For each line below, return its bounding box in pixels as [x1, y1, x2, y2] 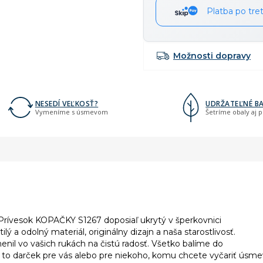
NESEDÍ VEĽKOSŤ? [35, 98, 99, 109]
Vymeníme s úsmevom [35, 107, 108, 116]
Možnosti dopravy [173, 50, 251, 62]
